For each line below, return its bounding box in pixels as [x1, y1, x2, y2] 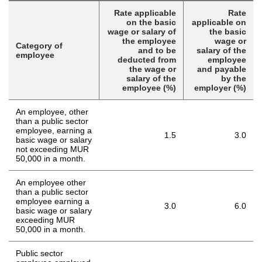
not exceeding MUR [16, 144, 89, 154]
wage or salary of [108, 27, 176, 37]
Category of [16, 41, 63, 51]
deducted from [118, 55, 176, 65]
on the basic [126, 18, 176, 27]
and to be [138, 46, 176, 56]
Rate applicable [114, 8, 176, 18]
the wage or [129, 64, 176, 74]
